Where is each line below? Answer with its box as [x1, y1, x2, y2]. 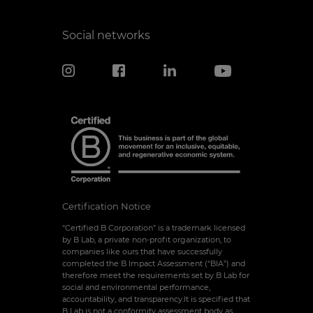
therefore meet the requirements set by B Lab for [61, 270, 249, 280]
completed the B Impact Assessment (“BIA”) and [61, 258, 245, 268]
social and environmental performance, [61, 282, 210, 292]
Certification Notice [61, 201, 151, 212]
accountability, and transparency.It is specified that [61, 293, 250, 304]
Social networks [61, 29, 150, 43]
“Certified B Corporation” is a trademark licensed [61, 222, 245, 233]
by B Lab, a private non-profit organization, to [61, 234, 231, 245]
